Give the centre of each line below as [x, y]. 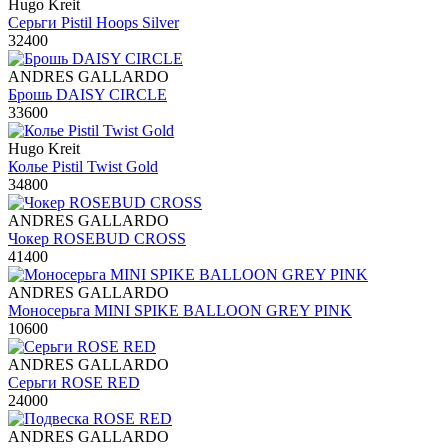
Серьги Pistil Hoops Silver [93, 22]
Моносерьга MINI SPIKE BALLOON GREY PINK [180, 310]
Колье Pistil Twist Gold [83, 166]
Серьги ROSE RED [74, 382]
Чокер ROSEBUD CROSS [97, 238]
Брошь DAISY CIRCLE [87, 94]
